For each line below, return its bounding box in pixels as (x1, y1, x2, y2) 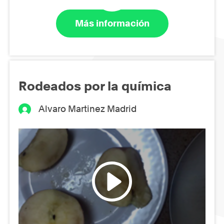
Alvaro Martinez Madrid (38, 103, 137, 114)
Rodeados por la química (18, 78, 171, 93)
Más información (74, 18, 149, 29)
